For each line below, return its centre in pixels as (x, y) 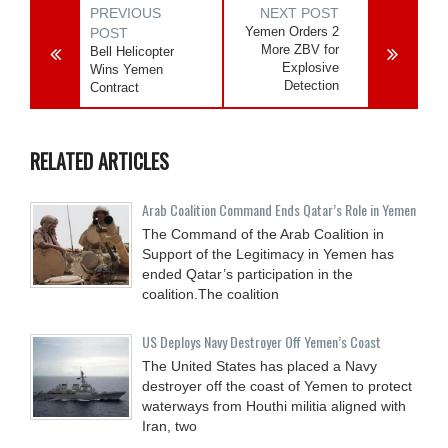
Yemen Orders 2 (292, 31)
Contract (114, 87)
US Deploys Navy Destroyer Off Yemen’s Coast (261, 341)
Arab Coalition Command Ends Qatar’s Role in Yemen (279, 209)
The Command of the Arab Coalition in (263, 233)
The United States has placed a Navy (259, 365)
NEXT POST (300, 12)
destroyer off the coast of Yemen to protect (277, 385)
